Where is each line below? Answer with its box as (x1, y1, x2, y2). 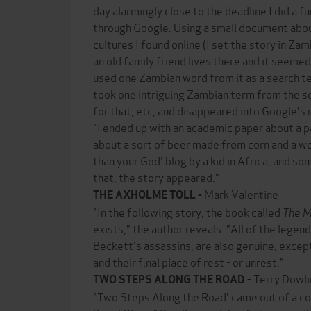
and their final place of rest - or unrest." (93, 253, 284, 269)
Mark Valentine (204, 185, 278, 201)
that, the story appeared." (93, 169, 219, 185)
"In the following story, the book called (93, 203, 283, 219)
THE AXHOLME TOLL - (93, 187, 204, 202)
